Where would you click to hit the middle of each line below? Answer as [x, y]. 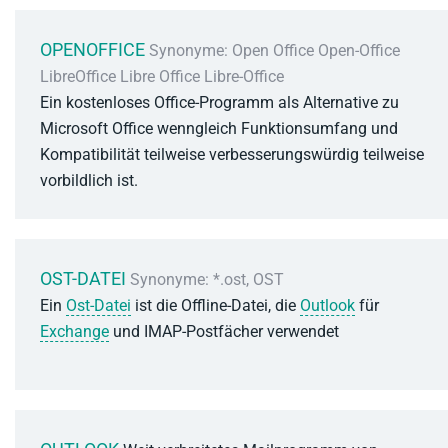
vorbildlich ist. [89, 180]
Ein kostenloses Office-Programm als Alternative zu [219, 102]
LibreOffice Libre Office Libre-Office [162, 76]
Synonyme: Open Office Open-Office [274, 50]
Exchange [74, 331]
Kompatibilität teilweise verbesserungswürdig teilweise [232, 154]
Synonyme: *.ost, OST [207, 279]
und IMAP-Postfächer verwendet [224, 331]
